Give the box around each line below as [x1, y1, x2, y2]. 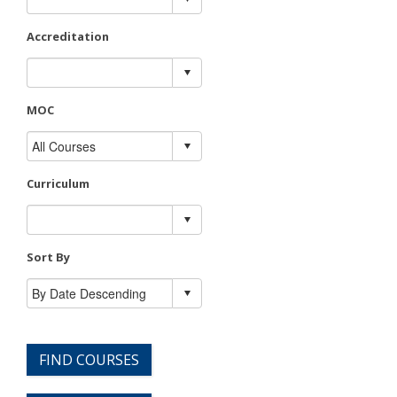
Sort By [27, 248, 70, 265]
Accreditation [27, 28, 109, 45]
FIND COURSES [39, 349, 139, 370]
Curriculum [27, 175, 90, 191]
